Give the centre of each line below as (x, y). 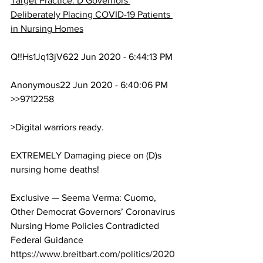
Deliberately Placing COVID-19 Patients (92, 15)
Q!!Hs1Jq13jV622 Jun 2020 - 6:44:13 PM (92, 57)
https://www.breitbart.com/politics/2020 (93, 254)
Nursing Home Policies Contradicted (86, 226)
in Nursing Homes (47, 29)
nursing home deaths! (55, 170)
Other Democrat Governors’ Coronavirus (94, 212)
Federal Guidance (47, 240)
